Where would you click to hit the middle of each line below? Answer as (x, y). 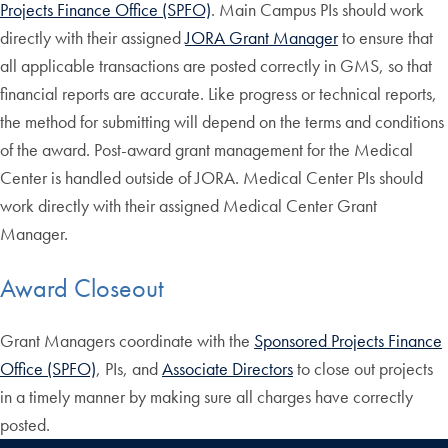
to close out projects (363, 369)
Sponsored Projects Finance (348, 341)
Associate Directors (227, 369)
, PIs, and (129, 369)
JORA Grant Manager (261, 38)
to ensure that (385, 38)
